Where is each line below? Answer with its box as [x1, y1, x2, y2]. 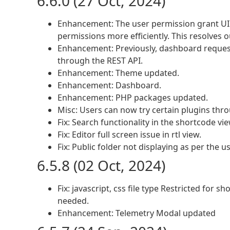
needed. [57, 195, 89, 207]
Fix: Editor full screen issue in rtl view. [57, 129, 201, 141]
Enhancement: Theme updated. [57, 67, 179, 79]
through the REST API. [57, 55, 143, 67]
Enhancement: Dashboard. [57, 80, 161, 91]
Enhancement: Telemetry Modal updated [57, 207, 216, 219]
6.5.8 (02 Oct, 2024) [37, 156, 165, 176]
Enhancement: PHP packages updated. [57, 92, 208, 104]
